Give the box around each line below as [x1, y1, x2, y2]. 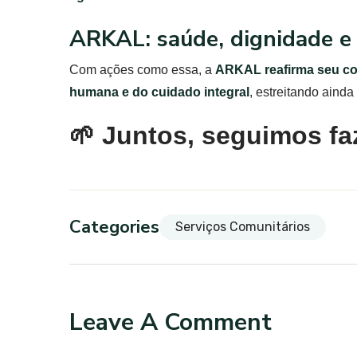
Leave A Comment [69, 305, 272, 339]
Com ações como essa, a [69, 62, 215, 76]
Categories [69, 214, 159, 239]
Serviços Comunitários [175, 218, 310, 234]
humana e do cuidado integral [69, 84, 249, 99]
